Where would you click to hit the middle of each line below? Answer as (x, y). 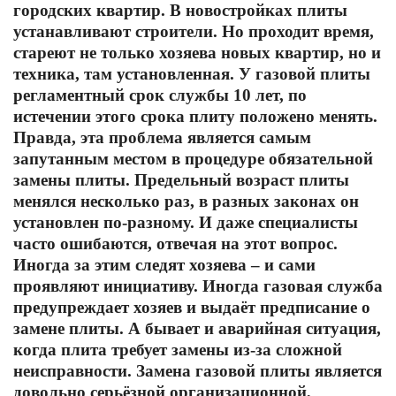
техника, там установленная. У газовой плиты (192, 74)
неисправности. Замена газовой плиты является (198, 371)
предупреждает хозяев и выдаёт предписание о (192, 307)
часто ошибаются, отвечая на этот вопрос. (175, 244)
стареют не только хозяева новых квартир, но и (197, 53)
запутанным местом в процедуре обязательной (193, 159)
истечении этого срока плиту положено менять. (195, 116)
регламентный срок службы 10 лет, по (160, 95)
